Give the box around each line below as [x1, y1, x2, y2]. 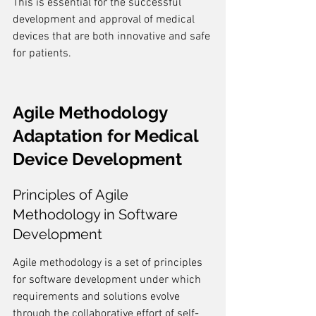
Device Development [13, 149, 182, 169]
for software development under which [13, 273, 204, 287]
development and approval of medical [13, 13, 197, 27]
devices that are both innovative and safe [13, 30, 213, 44]
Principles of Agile [13, 186, 132, 203]
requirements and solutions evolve [13, 290, 183, 304]
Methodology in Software [13, 206, 181, 223]
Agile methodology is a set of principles [13, 256, 205, 270]
